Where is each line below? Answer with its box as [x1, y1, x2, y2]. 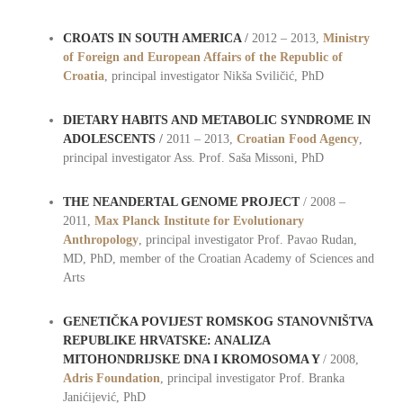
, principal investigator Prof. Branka [159, 372, 345, 386]
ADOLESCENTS [62, 132, 156, 147]
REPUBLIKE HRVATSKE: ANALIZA [62, 334, 270, 348]
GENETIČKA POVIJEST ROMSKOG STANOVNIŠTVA [62, 315, 372, 329]
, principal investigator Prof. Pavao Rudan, [138, 233, 357, 247]
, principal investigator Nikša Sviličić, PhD [103, 69, 324, 84]
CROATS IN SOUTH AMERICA [62, 31, 241, 46]
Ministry [322, 31, 370, 46]
